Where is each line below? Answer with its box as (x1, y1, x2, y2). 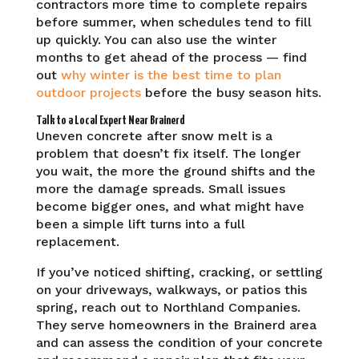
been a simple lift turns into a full (35, 216, 245, 232)
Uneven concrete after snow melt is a (35, 127, 272, 143)
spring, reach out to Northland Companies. (35, 299, 301, 315)
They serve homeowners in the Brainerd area (35, 317, 317, 333)
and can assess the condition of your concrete (35, 334, 323, 350)
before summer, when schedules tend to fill (35, 14, 312, 30)
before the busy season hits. (140, 84, 321, 100)
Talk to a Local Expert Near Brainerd (35, 114, 185, 127)
